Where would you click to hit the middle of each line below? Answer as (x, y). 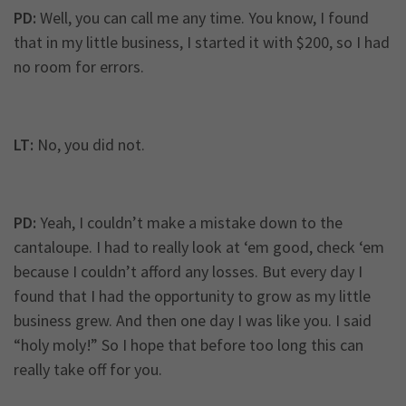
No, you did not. (89, 145)
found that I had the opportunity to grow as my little (192, 296)
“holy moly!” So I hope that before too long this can (188, 345)
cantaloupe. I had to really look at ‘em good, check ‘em (199, 247)
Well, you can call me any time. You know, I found (203, 18)
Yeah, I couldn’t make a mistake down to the (189, 223)
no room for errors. (79, 67)
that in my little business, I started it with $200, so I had (202, 43)
